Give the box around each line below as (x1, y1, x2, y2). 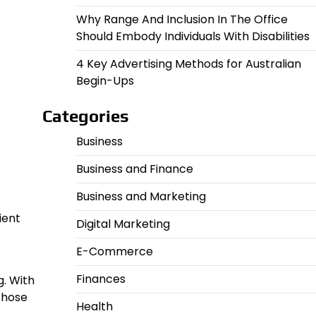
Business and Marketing (75, 188, 206, 205)
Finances (75, 271, 126, 287)
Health (75, 298, 113, 315)
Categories (42, 107, 129, 126)
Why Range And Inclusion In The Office (75, 11, 288, 28)
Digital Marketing (75, 216, 170, 232)
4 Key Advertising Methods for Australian (75, 56, 301, 72)
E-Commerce (75, 243, 153, 260)
